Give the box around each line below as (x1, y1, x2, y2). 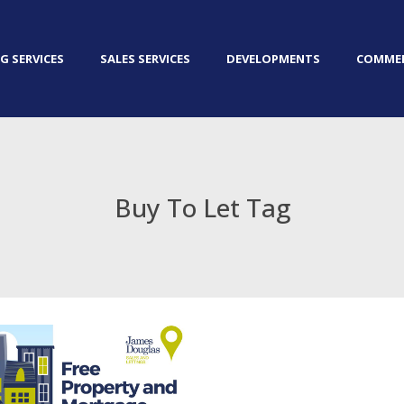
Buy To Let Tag (114, 190, 290, 225)
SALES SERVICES (100, 50, 190, 67)
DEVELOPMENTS (226, 50, 320, 67)
